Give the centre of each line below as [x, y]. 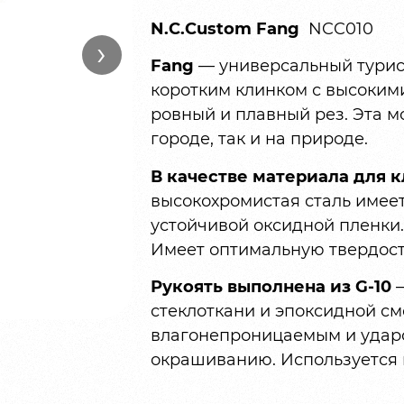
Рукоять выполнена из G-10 [271, 287]
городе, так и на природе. [259, 139]
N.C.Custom [203, 29]
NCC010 [340, 29]
